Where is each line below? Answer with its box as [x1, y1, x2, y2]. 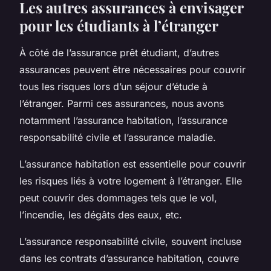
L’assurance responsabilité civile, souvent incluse [19, 235, 241, 247]
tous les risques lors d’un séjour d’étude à [19, 80, 207, 93]
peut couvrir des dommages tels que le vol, [19, 191, 217, 204]
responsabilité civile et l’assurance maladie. [19, 131, 216, 143]
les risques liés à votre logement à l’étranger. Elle [19, 174, 242, 187]
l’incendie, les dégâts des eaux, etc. [19, 208, 182, 221]
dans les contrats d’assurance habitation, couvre [19, 252, 239, 264]
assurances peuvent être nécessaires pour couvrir [19, 63, 246, 76]
